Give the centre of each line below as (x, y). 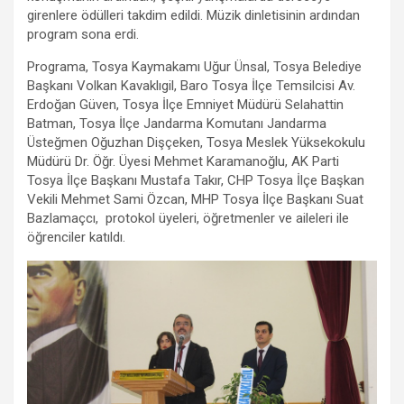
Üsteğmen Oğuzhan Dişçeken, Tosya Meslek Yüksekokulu (198, 142)
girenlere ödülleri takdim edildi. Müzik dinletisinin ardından (193, 15)
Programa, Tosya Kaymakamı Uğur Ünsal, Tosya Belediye (194, 66)
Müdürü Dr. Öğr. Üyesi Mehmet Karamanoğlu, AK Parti (183, 161)
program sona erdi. (83, 34)
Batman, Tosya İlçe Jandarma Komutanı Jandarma (177, 123)
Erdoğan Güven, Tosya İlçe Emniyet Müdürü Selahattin (185, 104)
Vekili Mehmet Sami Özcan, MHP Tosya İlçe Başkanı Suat (195, 199)
